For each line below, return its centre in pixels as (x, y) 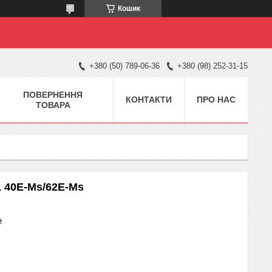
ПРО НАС (216, 99)
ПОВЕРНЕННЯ (53, 94)
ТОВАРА (53, 105)
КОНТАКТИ (149, 99)
